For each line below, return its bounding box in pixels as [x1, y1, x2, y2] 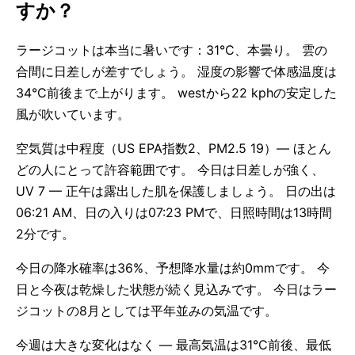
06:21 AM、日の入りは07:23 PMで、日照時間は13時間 [16, 204, 332, 220]
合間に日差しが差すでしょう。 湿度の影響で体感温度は [16, 63, 337, 79]
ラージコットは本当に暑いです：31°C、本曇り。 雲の [16, 42, 327, 58]
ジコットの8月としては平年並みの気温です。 [16, 303, 277, 319]
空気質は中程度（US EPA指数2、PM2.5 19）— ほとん [16, 140, 331, 156]
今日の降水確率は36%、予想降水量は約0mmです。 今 [16, 260, 330, 276]
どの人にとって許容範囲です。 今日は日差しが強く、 [16, 162, 324, 177]
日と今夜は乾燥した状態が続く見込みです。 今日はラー [16, 281, 337, 297]
